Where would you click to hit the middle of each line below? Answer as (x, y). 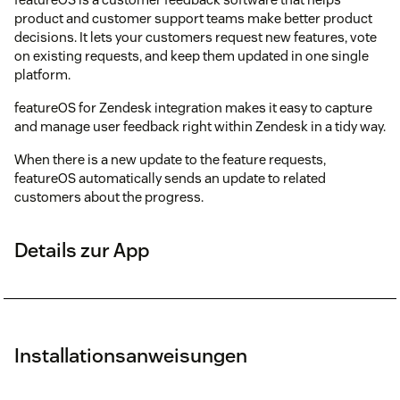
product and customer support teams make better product (193, 18)
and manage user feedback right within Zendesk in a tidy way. (200, 126)
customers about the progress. (109, 196)
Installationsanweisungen (131, 355)
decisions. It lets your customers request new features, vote (196, 37)
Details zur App (82, 250)
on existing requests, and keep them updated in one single (192, 55)
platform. (42, 74)
